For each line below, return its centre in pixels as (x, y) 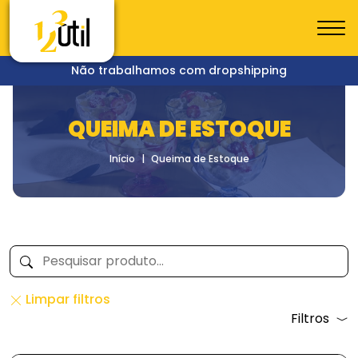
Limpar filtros (66, 299)
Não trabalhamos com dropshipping (179, 70)
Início (122, 159)
